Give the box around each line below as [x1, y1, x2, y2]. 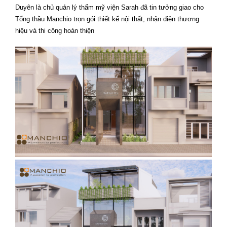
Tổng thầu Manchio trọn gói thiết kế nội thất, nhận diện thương [15, 15, 199, 23]
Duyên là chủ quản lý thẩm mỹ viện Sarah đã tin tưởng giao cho [15, 4, 204, 11]
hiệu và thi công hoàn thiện [15, 27, 94, 34]
